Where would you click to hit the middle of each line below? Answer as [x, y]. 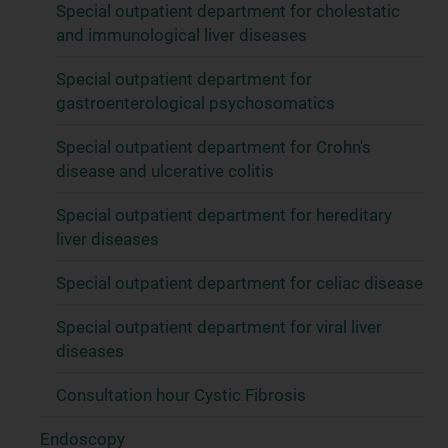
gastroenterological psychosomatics [195, 103]
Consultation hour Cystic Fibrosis [181, 395]
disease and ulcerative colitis [165, 171]
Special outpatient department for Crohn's [213, 147]
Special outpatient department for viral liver [219, 327]
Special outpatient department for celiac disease [239, 283]
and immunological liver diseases [181, 35]
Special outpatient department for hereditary [224, 215]
